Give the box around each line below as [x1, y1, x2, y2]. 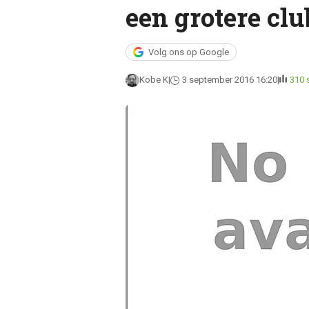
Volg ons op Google [148, 47, 229, 57]
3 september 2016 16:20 [181, 74, 277, 85]
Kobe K [139, 74, 168, 85]
